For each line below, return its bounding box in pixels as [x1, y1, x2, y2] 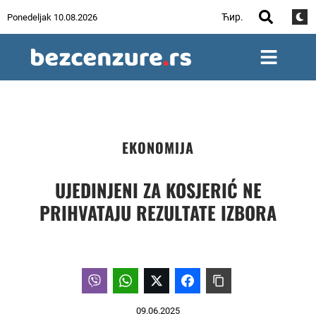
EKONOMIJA [122, 137, 194, 158]
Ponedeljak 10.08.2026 [7, 11, 97, 23]
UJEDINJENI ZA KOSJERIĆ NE [54, 176, 262, 204]
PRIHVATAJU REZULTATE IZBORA [39, 199, 276, 226]
